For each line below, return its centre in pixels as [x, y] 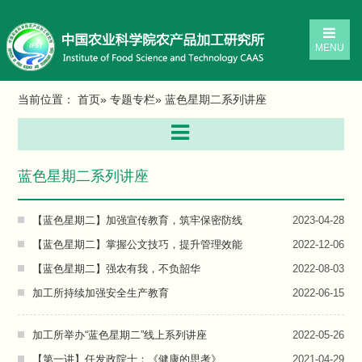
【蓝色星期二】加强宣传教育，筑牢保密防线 [138, 220]
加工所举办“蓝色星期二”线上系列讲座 [120, 335]
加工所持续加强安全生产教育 [101, 293]
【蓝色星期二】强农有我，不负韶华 [117, 269]
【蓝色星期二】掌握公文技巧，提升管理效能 [138, 244]
